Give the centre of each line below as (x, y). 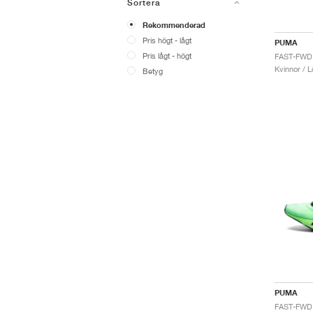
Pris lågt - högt (167, 56)
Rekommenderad (174, 25)
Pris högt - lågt (167, 40)
